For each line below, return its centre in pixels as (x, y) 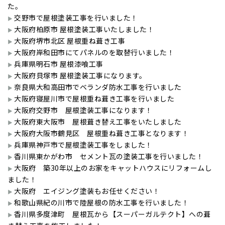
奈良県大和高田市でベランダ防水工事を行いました (98, 87)
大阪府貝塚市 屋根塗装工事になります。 (80, 76)
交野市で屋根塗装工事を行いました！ (76, 18)
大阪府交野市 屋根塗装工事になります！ (83, 110)
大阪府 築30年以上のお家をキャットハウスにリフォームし (113, 168)
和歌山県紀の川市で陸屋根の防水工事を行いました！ (101, 203)
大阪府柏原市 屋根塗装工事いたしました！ (84, 29)
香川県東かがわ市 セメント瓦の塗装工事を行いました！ (109, 156)
